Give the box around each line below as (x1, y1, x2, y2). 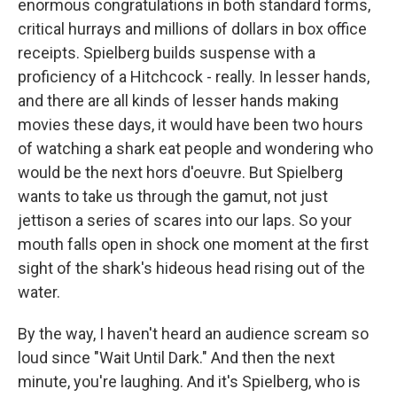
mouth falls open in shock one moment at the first (18, 235, 369, 253)
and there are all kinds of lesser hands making (18, 91, 339, 110)
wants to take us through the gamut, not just (18, 187, 328, 206)
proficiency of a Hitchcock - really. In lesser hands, (18, 67, 370, 86)
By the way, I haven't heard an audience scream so (18, 324, 369, 343)
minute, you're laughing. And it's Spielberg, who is (18, 372, 361, 391)
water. (18, 283, 60, 301)
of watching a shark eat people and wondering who (18, 139, 373, 158)
